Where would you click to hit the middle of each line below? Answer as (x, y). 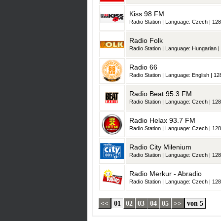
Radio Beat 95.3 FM (161, 94)
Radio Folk (146, 41)
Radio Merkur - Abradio (166, 174)
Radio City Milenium (160, 147)
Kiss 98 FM (147, 14)
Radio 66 (143, 67)
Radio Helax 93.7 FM (162, 121)
